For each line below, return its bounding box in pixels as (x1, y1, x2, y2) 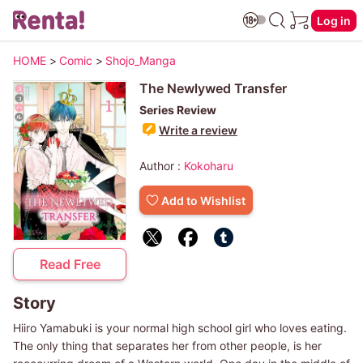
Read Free (39, 256, 100, 273)
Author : (139, 159, 184, 173)
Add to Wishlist (161, 193, 246, 207)
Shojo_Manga (105, 53, 176, 67)
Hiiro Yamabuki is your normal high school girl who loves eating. (13, 321, 347, 335)
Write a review (159, 122, 237, 137)
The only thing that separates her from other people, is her (13, 339, 322, 353)
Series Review (139, 103, 216, 117)
